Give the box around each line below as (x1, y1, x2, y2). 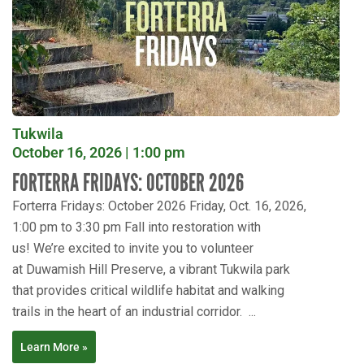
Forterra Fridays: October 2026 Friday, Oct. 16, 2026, (12, 198, 306, 214)
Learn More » (20, 340, 88, 354)
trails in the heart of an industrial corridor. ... (12, 304, 256, 320)
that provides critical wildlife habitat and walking (12, 283, 284, 299)
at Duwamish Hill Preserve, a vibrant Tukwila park (12, 262, 290, 278)
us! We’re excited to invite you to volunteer (12, 240, 253, 257)
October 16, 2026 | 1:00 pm (12, 144, 185, 162)
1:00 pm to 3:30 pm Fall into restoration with (12, 219, 261, 236)
